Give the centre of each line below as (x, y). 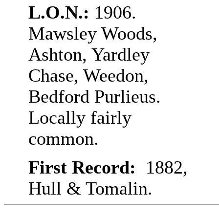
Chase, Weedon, (88, 76)
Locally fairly (80, 118)
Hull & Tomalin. (90, 188)
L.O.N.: (61, 12)
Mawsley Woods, (93, 33)
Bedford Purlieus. (94, 97)
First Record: (87, 167)
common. (63, 139)
